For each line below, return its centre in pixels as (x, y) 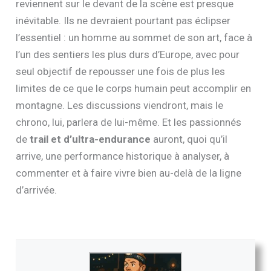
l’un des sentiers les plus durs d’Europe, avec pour (128, 55)
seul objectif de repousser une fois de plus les (121, 72)
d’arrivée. (37, 190)
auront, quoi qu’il (189, 139)
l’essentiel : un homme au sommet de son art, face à (134, 38)
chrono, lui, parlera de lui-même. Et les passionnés (129, 122)
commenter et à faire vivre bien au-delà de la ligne (129, 173)
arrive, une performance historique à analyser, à (123, 156)
